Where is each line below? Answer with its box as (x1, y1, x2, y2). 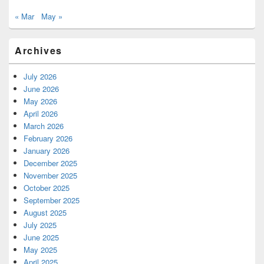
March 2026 (24, 120, 64, 132)
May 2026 (24, 95, 57, 107)
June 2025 (24, 232, 59, 243)
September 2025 (24, 194, 80, 206)
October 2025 (24, 182, 70, 194)
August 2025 (24, 207, 67, 219)
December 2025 (24, 157, 77, 169)
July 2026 (24, 71, 57, 82)
